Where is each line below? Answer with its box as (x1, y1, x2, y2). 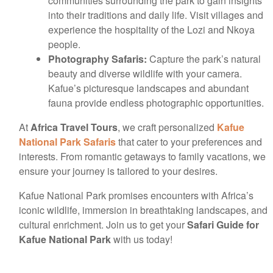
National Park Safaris (19, 134, 118, 149)
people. (48, 37, 80, 51)
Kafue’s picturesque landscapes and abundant (48, 80, 249, 95)
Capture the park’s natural (147, 51, 261, 66)
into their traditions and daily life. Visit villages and (48, 7, 263, 22)
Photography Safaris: (48, 51, 147, 66)
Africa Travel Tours (30, 119, 118, 134)
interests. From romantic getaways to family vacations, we (19, 149, 266, 163)
